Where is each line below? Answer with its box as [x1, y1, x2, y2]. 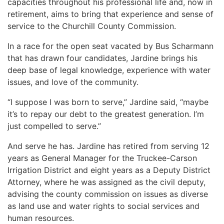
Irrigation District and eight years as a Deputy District [7, 165, 210, 175]
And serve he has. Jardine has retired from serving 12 [7, 141, 209, 151]
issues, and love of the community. [7, 77, 138, 87]
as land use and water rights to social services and [7, 201, 199, 211]
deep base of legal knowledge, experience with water [7, 65, 210, 75]
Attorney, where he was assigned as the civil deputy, [7, 177, 205, 187]
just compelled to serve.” [7, 121, 103, 131]
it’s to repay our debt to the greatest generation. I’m [7, 109, 204, 119]
